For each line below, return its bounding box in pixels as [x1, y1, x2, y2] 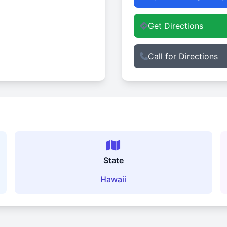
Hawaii [100, 174, 127, 184]
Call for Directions [148, 51, 218, 61]
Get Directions [148, 21, 203, 31]
